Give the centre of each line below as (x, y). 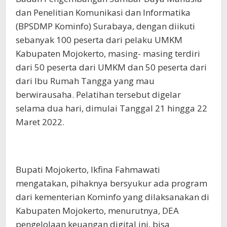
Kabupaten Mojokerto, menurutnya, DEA (97, 211)
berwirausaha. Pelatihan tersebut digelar (98, 95)
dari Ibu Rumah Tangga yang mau (85, 81)
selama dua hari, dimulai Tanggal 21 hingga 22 (111, 108)
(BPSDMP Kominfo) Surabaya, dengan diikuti (105, 26)
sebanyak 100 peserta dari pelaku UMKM (99, 40)
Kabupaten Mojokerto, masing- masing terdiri (108, 54)
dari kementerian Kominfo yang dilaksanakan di (112, 197)
